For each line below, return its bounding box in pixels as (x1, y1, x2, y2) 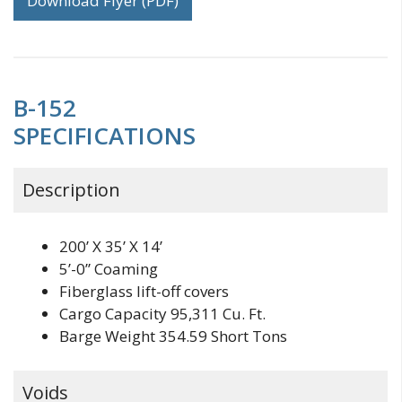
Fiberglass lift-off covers (59, 281, 229, 302)
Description (22, 177, 120, 202)
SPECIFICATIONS (13, 118, 196, 152)
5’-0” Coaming (59, 258, 158, 280)
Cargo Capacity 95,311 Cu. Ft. (59, 303, 266, 325)
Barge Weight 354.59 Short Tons (59, 326, 287, 347)
